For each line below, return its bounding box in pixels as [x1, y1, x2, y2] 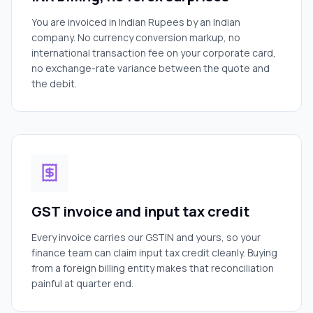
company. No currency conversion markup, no [31, 31, 240, 44]
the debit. [31, 77, 77, 90]
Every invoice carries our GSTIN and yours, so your [31, 231, 261, 244]
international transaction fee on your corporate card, [31, 46, 276, 59]
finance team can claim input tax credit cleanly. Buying [31, 246, 277, 259]
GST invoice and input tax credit [31, 202, 249, 221]
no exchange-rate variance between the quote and [31, 61, 270, 75]
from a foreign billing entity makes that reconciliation [31, 261, 274, 275]
